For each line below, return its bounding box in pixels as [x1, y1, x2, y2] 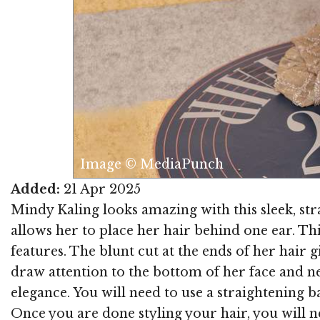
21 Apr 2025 [60, 181, 141, 197]
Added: [11, 181, 60, 197]
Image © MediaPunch [80, 156, 224, 173]
